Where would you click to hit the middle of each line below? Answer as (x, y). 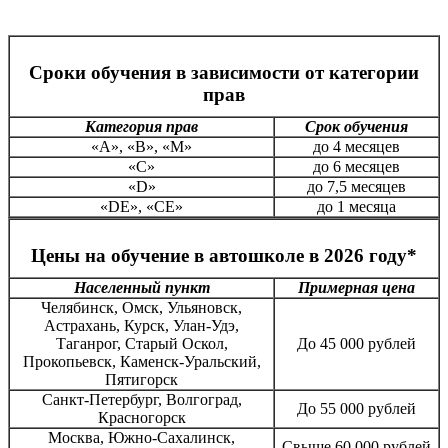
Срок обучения (356, 126)
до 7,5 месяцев (356, 186)
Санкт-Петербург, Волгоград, (141, 399)
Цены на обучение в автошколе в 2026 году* (224, 255)
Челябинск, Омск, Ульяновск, (141, 307)
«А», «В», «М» (141, 146)
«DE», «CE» (141, 206)
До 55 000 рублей (356, 408)
